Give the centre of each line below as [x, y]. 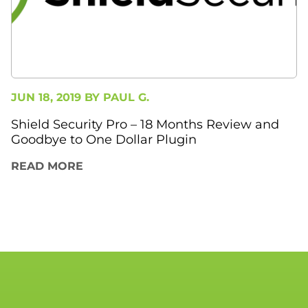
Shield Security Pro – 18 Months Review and [145, 125]
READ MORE [47, 166]
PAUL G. [126, 98]
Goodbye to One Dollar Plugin [104, 140]
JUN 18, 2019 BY [57, 98]
